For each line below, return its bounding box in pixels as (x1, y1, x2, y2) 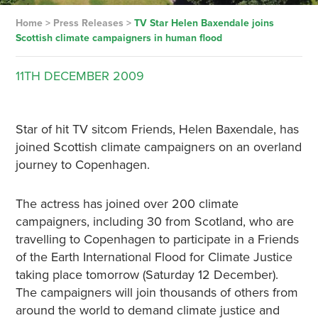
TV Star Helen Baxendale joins (133, 17, 274, 29)
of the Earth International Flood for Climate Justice (15, 249, 292, 265)
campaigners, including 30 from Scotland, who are (15, 214, 294, 229)
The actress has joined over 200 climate (15, 196, 238, 212)
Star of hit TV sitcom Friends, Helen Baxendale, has (15, 121, 299, 137)
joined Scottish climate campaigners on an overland (15, 139, 302, 155)
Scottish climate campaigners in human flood (15, 32, 222, 44)
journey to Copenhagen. (15, 157, 150, 172)
